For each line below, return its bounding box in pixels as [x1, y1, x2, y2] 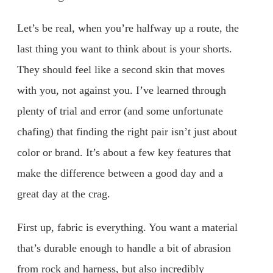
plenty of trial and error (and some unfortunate [17, 104, 223, 117]
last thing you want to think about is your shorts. [17, 42, 232, 55]
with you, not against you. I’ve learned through [17, 83, 226, 96]
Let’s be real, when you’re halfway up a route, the [17, 21, 239, 34]
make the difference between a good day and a [17, 166, 223, 179]
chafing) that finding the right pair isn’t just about [17, 125, 237, 138]
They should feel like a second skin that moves [17, 63, 225, 76]
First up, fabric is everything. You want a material [17, 221, 238, 234]
